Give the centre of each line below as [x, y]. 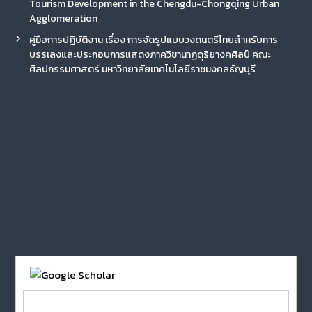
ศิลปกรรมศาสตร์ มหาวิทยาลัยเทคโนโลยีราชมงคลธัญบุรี [142, 70]
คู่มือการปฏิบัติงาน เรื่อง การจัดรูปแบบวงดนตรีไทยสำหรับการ [153, 40]
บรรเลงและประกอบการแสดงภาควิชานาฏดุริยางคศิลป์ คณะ [150, 55]
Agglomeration [63, 19]
